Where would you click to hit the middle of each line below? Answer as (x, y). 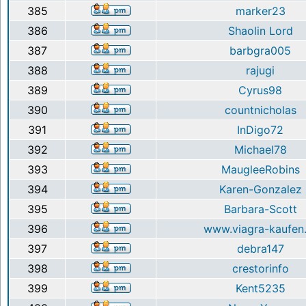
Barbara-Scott (260, 209)
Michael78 (260, 150)
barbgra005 (260, 51)
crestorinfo (260, 268)
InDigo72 (260, 130)
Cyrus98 (260, 90)
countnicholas (260, 110)
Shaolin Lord (260, 31)
